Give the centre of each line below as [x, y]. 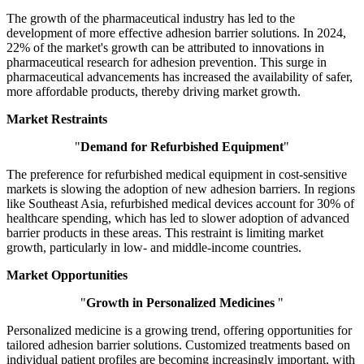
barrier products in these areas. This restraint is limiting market [165, 233]
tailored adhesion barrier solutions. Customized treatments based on [178, 345]
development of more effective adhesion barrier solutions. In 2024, [176, 33]
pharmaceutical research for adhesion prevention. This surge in [167, 63]
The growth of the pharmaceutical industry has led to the [151, 19]
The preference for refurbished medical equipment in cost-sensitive [177, 175]
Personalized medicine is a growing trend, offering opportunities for [179, 331]
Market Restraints [57, 119]
